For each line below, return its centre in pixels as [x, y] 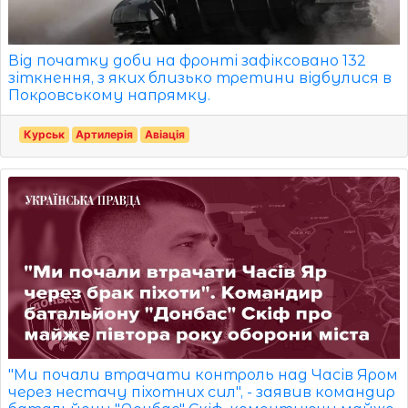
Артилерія [105, 134]
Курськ [44, 134]
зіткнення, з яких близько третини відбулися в [200, 77]
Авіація [164, 134]
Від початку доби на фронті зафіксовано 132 [187, 60]
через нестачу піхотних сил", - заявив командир [202, 392]
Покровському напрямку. [109, 95]
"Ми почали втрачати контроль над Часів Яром [203, 374]
